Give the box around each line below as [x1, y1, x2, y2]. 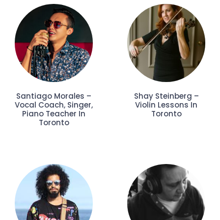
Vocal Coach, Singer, [15, 100, 93, 110]
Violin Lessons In [135, 100, 197, 110]
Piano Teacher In [22, 109, 85, 119]
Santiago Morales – [16, 91, 91, 102]
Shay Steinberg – [134, 91, 199, 102]
